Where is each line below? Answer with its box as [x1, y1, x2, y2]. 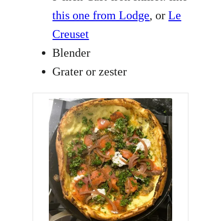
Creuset [52, 28, 89, 41]
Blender [52, 46, 91, 60]
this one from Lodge [52, 9, 150, 22]
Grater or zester [52, 65, 127, 78]
